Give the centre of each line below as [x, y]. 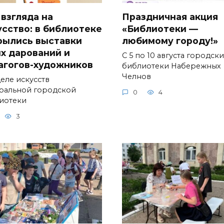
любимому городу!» [170, 40]
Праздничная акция [170, 16]
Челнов [136, 76]
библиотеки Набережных [171, 66]
